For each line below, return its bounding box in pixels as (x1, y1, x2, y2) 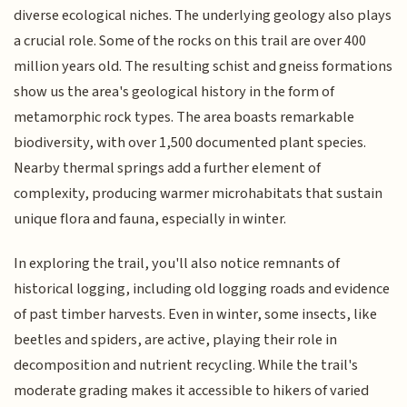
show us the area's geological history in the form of (14, 81, 335, 104)
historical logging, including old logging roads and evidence (14, 277, 391, 300)
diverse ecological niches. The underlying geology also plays (14, 5, 392, 27)
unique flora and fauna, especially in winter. (14, 208, 287, 231)
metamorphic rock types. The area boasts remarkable (14, 106, 355, 129)
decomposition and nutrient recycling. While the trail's (14, 353, 359, 376)
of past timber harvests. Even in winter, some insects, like (14, 303, 378, 325)
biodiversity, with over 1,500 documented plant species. (14, 132, 367, 154)
